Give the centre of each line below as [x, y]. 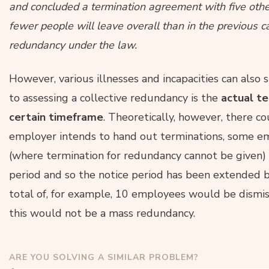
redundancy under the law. [73, 45]
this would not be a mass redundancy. [102, 213]
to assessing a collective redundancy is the [115, 98]
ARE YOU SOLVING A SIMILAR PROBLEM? [104, 257]
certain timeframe [56, 117]
